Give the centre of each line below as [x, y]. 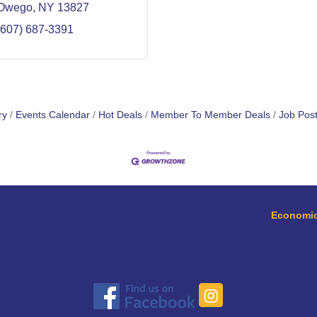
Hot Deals [120, 115]
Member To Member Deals [210, 115]
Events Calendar [52, 115]
